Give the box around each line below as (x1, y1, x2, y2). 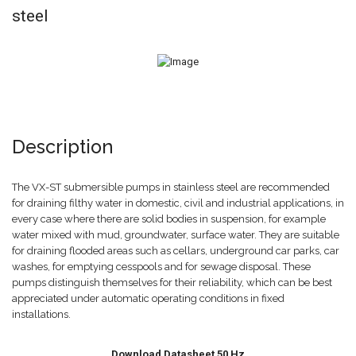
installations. (12, 308, 71, 320)
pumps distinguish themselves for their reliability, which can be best (12, 276, 332, 288)
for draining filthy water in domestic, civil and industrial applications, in (12, 196, 344, 209)
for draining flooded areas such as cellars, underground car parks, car (12, 244, 339, 257)
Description (12, 135, 114, 157)
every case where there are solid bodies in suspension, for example (12, 212, 326, 225)
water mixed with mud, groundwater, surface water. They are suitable (12, 228, 339, 241)
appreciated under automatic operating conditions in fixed (12, 292, 284, 304)
